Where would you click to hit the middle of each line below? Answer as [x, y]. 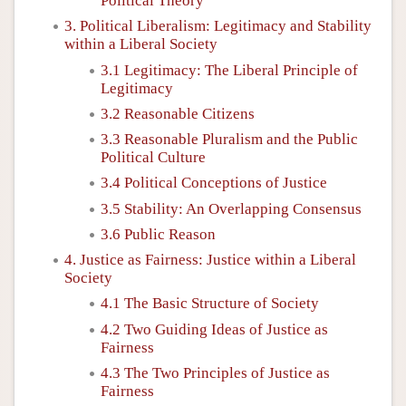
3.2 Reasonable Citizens [178, 113]
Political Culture [153, 157]
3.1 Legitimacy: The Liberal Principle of [229, 70]
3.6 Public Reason [158, 234]
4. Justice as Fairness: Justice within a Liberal [210, 260]
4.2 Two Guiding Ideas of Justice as [214, 329]
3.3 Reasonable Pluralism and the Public [229, 139]
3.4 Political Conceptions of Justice [214, 183]
